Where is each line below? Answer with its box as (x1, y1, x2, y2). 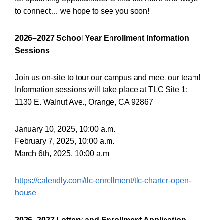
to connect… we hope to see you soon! (15, 7, 149, 16)
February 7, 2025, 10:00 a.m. (15, 137, 114, 146)
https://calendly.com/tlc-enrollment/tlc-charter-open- (15, 176, 191, 185)
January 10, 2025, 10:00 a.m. (15, 125, 115, 134)
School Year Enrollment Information (55, 34, 189, 43)
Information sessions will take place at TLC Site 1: (15, 85, 188, 94)
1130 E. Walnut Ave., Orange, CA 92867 (15, 98, 153, 107)
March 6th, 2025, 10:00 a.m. (15, 149, 111, 158)
